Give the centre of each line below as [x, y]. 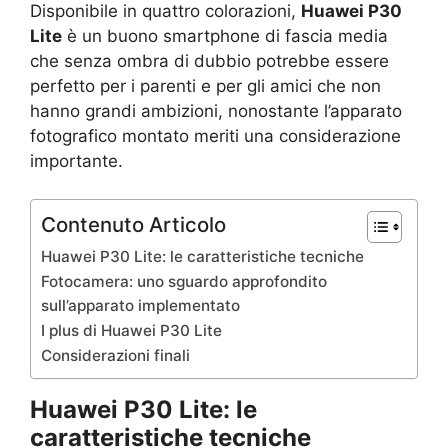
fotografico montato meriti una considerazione [215, 135]
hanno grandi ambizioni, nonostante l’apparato [216, 110]
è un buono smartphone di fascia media [225, 35]
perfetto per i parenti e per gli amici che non [205, 85]
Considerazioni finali [115, 356]
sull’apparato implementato [140, 306]
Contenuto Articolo [133, 225]
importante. [76, 160]
